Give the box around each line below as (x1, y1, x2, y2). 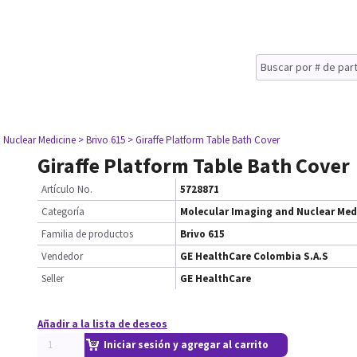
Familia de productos (41, 227, 133, 241)
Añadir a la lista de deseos (37, 317, 167, 331)
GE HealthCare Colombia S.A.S (180, 249, 328, 263)
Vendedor (41, 249, 83, 263)
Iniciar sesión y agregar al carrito (104, 338, 269, 351)
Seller (41, 272, 64, 285)
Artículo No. (41, 182, 92, 196)
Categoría (41, 205, 84, 218)
